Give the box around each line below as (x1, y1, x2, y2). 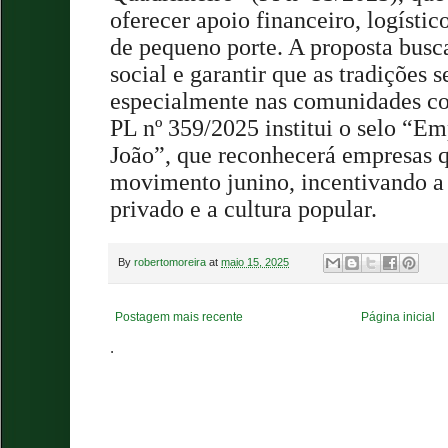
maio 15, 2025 (221, 255, 289, 268)
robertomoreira (134, 255, 206, 268)
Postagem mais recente (115, 310, 243, 325)
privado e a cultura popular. (110, 195, 377, 222)
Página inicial (361, 310, 436, 325)
